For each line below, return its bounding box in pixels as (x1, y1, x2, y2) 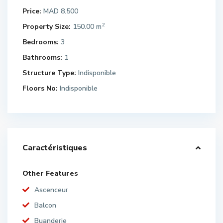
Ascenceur (34, 185, 68, 195)
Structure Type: (22, 68, 76, 78)
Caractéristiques (22, 142, 87, 153)
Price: (22, 6, 41, 16)
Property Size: (22, 22, 71, 31)
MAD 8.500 (41, 6, 78, 16)
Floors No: (22, 84, 58, 93)
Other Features (22, 169, 78, 178)
